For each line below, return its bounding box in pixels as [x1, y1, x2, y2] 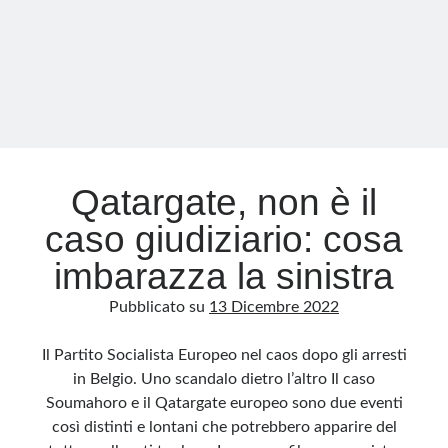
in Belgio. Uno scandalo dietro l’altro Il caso [73, 371, 375, 387]
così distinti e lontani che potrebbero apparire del [51, 419, 397, 435]
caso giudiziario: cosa [45, 219, 403, 260]
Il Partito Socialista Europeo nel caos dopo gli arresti [41, 347, 407, 363]
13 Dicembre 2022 [209, 299, 339, 315]
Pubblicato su [109, 299, 209, 315]
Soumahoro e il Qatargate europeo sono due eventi [45, 395, 403, 411]
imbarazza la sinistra [54, 256, 394, 297]
